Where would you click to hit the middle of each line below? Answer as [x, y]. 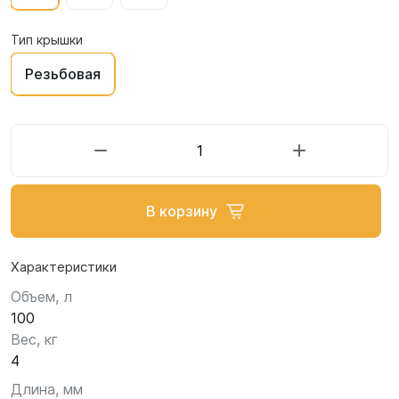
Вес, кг [34, 339]
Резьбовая [63, 74]
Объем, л [41, 297]
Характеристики [64, 267]
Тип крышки [47, 40]
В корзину [182, 211]
